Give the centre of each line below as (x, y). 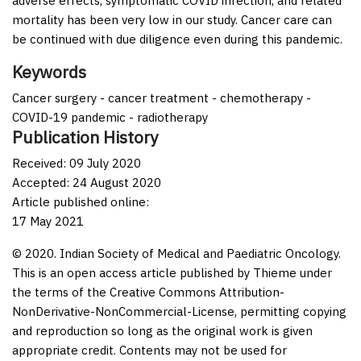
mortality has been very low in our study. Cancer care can (172, 19)
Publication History (85, 137)
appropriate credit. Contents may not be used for (149, 350)
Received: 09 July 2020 (77, 163)
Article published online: (81, 201)
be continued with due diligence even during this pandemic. (177, 39)
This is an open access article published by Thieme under (172, 272)
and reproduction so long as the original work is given (162, 330)
